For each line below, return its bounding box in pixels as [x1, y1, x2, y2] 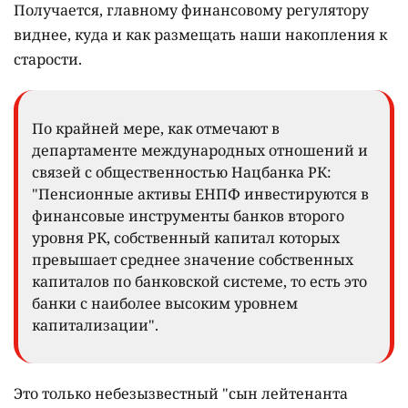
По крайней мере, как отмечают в [32, 118, 280, 139]
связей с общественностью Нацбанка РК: [32, 162, 331, 183]
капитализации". [32, 315, 158, 336]
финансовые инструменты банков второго [32, 206, 344, 227]
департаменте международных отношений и [32, 140, 368, 161]
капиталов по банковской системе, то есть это [32, 271, 367, 292]
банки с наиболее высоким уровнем [32, 293, 298, 314]
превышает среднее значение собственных [32, 250, 353, 270]
